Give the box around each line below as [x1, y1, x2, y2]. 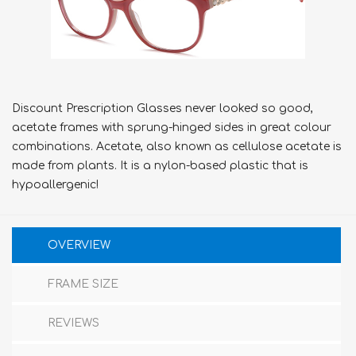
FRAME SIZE [48, 278, 118, 290]
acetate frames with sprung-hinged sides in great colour [12, 122, 331, 133]
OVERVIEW [48, 239, 110, 251]
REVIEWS [48, 317, 99, 329]
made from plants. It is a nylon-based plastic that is [12, 160, 308, 172]
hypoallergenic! [12, 179, 99, 191]
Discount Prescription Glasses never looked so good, [12, 103, 313, 114]
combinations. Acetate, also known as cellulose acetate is [12, 141, 342, 153]
